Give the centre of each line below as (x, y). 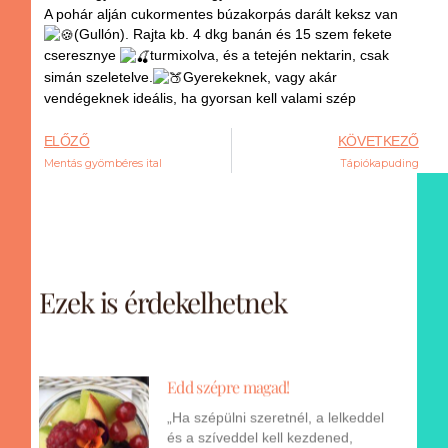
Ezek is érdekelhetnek (163, 283)
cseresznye (81, 55)
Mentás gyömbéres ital (102, 164)
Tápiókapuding (379, 164)
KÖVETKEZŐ (378, 141)
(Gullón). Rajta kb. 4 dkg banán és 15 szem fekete (232, 34)
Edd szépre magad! (228, 367)
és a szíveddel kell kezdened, (260, 417)
